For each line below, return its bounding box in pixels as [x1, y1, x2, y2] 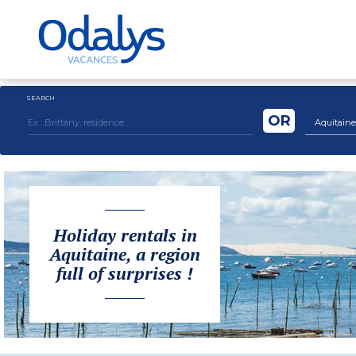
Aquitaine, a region [49, 242, 200, 265]
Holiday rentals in [52, 222, 197, 246]
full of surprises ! [56, 261, 193, 284]
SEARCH [26, 94, 55, 102]
